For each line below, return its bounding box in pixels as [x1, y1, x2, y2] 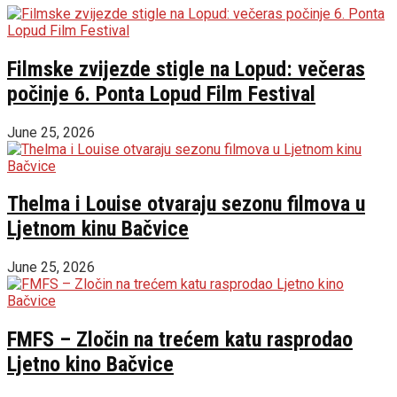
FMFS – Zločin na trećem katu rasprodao [7, 327, 353, 353]
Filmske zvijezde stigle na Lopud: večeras [7, 56, 365, 82]
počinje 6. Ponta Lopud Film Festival [7, 81, 315, 106]
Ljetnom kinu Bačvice [7, 216, 189, 242]
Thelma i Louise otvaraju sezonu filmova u [7, 191, 365, 217]
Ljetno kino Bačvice [7, 352, 174, 378]
